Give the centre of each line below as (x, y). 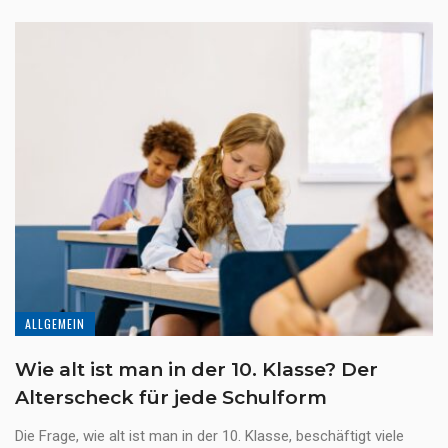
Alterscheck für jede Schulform (171, 397)
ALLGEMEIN (55, 323)
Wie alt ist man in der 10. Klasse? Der (196, 369)
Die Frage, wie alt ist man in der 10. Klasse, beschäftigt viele (209, 435)
